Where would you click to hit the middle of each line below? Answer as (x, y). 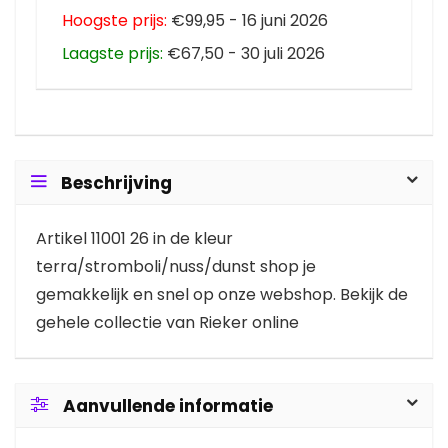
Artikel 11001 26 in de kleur (134, 238)
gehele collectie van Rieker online (167, 322)
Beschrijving (116, 183)
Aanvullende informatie (168, 406)
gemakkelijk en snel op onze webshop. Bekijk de (222, 294)
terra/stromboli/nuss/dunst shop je (176, 266)
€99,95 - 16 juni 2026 (247, 20)
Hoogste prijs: (114, 20)
